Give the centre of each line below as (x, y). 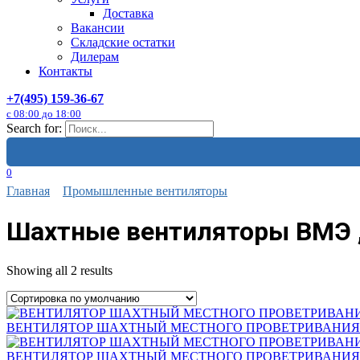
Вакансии (98, 28)
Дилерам (95, 57)
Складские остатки (123, 42)
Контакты (65, 71)
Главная (28, 191)
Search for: (34, 128)
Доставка (128, 13)
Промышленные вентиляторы (145, 191)
